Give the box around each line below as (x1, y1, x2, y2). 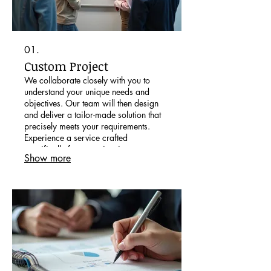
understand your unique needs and (24, 85, 149, 97)
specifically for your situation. (24, 143, 132, 155)
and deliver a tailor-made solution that (24, 108, 161, 120)
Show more (24, 151, 71, 165)
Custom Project (24, 57, 108, 74)
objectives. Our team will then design (24, 97, 158, 109)
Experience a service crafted (24, 131, 128, 143)
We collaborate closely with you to (24, 74, 150, 86)
